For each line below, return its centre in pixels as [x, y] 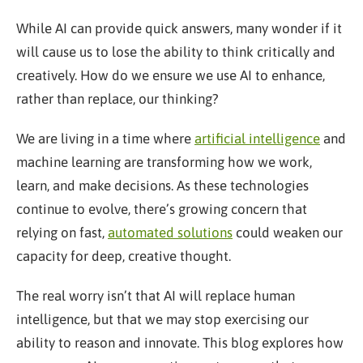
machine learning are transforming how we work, [164, 162]
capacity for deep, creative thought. [124, 256]
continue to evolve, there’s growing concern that [162, 209]
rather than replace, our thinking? [117, 99]
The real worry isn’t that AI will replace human [156, 296]
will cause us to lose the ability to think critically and [176, 52]
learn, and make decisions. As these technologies [162, 186]
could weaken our [288, 233]
